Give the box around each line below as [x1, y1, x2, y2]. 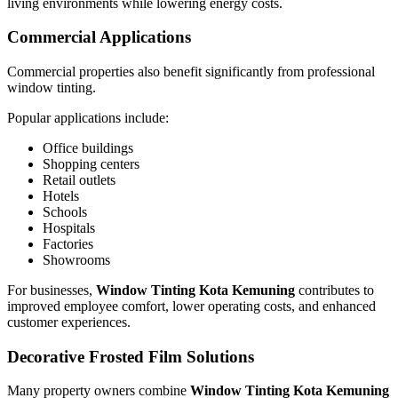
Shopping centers [43, 155, 139, 171]
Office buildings [43, 139, 133, 155]
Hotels [43, 187, 79, 203]
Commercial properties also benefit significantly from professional [7, 63, 375, 79]
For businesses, [7, 282, 96, 298]
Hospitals [43, 219, 95, 235]
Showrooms [43, 251, 110, 267]
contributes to [295, 282, 374, 298]
